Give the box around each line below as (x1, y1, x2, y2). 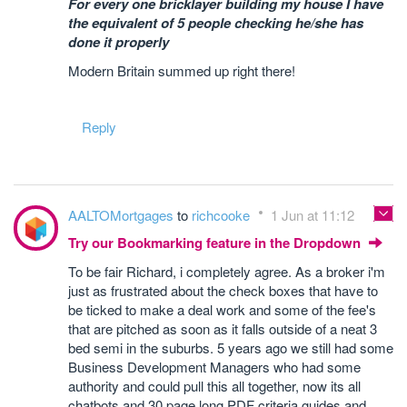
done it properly (68, 32, 169, 53)
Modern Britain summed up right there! (68, 61, 295, 81)
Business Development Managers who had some (68, 357, 361, 377)
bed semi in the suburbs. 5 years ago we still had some (68, 338, 393, 358)
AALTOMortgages (68, 205, 177, 225)
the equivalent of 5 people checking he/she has (68, 13, 363, 34)
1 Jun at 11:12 (271, 205, 354, 225)
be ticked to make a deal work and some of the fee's (68, 300, 376, 320)
